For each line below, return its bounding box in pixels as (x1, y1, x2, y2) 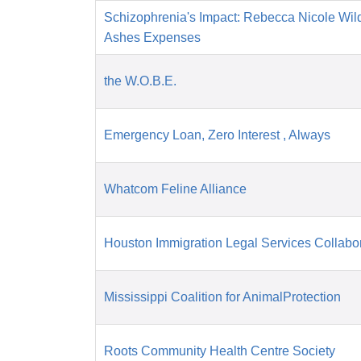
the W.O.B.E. (104, 74, 176, 89)
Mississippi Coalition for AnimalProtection (104, 290, 341, 305)
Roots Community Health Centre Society (104, 344, 335, 359)
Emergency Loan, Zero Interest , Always (104, 128, 330, 143)
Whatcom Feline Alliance (104, 182, 247, 197)
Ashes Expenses (104, 31, 201, 45)
